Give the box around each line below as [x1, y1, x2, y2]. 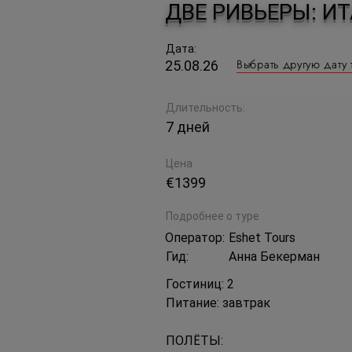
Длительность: [166, 101, 245, 114]
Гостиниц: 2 [166, 277, 234, 291]
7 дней [166, 119, 210, 135]
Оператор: [165, 230, 225, 245]
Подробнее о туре [166, 210, 259, 222]
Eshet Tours [229, 230, 295, 245]
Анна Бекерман [229, 249, 320, 264]
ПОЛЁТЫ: [166, 333, 223, 348]
